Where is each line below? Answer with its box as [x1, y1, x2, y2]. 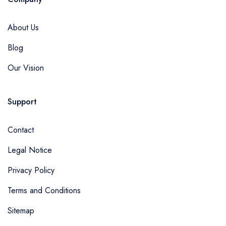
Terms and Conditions [8, 185, 81, 196]
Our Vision [8, 62, 44, 74]
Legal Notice [8, 144, 52, 156]
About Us [8, 22, 39, 33]
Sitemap [8, 205, 34, 216]
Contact [8, 124, 34, 136]
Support [8, 96, 37, 107]
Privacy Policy [8, 164, 54, 176]
